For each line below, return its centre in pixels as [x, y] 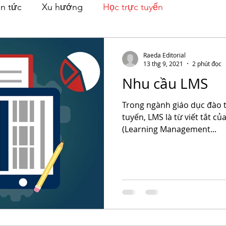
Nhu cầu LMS [165, 83]
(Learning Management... [169, 129]
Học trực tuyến [133, 7]
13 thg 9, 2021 [163, 64]
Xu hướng [62, 7]
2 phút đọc [207, 64]
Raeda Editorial [164, 55]
